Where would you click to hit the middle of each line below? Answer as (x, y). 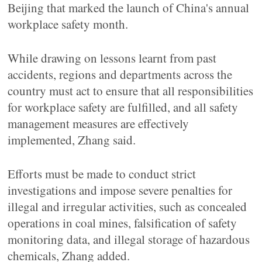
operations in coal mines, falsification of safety (123, 223)
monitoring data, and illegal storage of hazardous (129, 239)
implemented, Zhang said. (72, 140)
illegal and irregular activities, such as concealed (127, 206)
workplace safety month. (68, 24)
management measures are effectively (99, 123)
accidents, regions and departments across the (120, 74)
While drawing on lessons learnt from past (112, 58)
